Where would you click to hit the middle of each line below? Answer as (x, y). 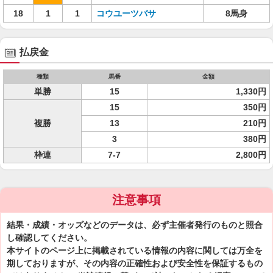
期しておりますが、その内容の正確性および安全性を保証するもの (135, 263)
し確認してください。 (49, 238)
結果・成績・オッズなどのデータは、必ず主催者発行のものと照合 (135, 225)
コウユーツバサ (126, 13)
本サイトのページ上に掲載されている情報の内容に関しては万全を (135, 250)
